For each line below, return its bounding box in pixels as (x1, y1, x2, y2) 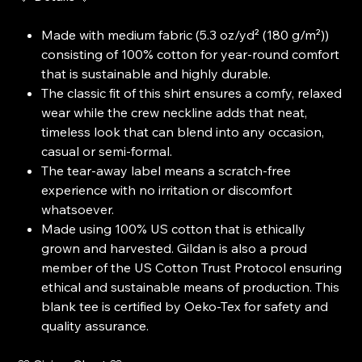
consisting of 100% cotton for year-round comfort (41, 45, 340, 62)
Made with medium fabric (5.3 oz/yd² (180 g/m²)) (41, 26, 330, 43)
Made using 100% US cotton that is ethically (41, 220, 306, 237)
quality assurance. (41, 317, 149, 334)
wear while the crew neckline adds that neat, (41, 103, 308, 120)
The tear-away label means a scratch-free (41, 162, 292, 179)
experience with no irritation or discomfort (41, 181, 293, 198)
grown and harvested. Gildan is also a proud (41, 239, 308, 256)
